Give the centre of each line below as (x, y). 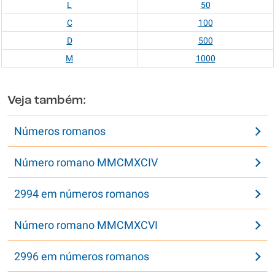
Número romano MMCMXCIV (86, 162)
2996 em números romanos (82, 256)
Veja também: (47, 101)
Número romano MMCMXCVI (86, 225)
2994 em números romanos (82, 194)
